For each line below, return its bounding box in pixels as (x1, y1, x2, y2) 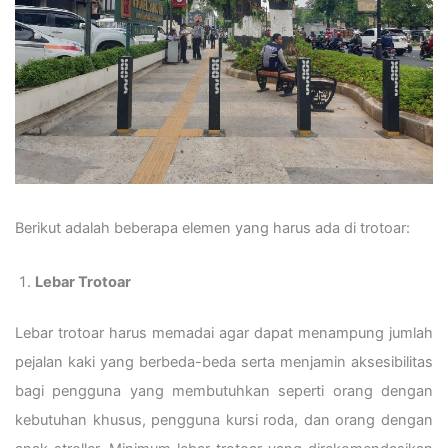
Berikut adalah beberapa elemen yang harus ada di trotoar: (15, 218, 410, 237)
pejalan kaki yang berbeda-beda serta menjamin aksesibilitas (15, 353, 433, 372)
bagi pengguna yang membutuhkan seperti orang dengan (15, 382, 433, 401)
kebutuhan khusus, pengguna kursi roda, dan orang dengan (15, 411, 433, 430)
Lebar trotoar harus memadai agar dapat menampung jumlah (15, 324, 433, 343)
